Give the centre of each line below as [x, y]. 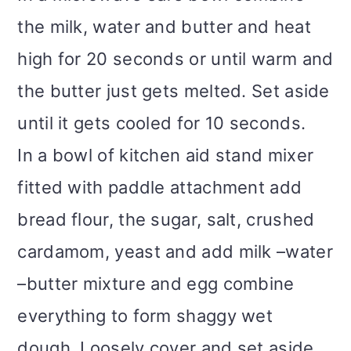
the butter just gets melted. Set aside [174, 91]
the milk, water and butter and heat [164, 27]
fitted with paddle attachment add [160, 188]
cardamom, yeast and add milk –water [175, 252]
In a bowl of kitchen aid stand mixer [166, 156]
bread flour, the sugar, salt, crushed [166, 220]
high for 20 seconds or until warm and [175, 59]
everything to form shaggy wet [145, 316]
